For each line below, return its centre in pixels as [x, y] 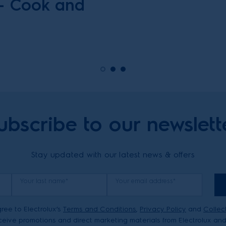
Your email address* [146, 181]
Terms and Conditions [100, 209]
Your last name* [44, 181]
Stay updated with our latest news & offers [113, 155]
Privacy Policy [163, 209]
